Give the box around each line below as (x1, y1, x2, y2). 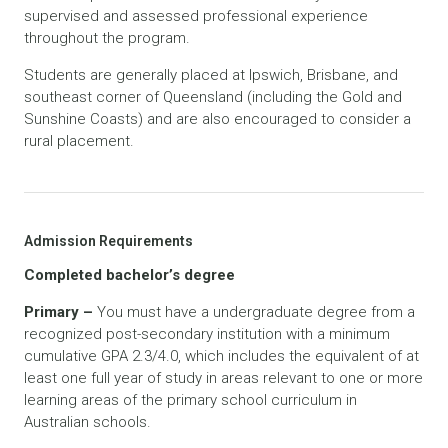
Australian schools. (24, 413, 151, 432)
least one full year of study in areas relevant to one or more (24, 369, 423, 388)
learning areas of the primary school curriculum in (24, 391, 357, 410)
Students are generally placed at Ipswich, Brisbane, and (24, 66, 398, 85)
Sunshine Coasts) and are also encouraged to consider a (24, 110, 411, 129)
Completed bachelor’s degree (24, 266, 235, 285)
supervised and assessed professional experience (24, 7, 368, 26)
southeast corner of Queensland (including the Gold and (24, 88, 402, 107)
